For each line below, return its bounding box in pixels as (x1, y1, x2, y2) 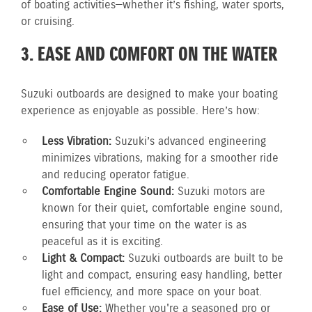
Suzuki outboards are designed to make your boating (21, 87, 278, 102)
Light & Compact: (42, 251, 125, 266)
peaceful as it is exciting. (42, 235, 163, 249)
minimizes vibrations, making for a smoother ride (42, 151, 279, 166)
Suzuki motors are (174, 185, 265, 199)
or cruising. (21, 15, 75, 29)
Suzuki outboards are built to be (125, 251, 283, 266)
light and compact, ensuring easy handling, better (42, 268, 282, 283)
